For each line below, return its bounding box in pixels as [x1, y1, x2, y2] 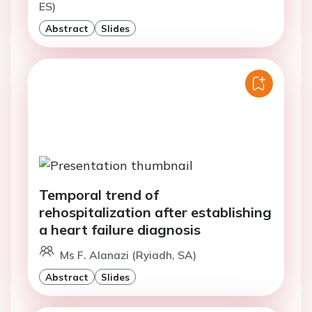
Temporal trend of [39, 186, 159, 204]
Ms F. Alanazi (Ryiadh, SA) [60, 248, 196, 263]
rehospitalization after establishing [39, 203, 272, 221]
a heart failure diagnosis [39, 221, 201, 239]
